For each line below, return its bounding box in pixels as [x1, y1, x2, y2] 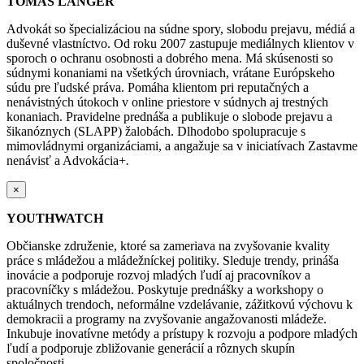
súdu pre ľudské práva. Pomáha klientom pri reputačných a [6, 80, 309, 94]
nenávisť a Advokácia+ [6, 153, 126, 167]
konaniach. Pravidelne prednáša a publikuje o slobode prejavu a [6, 109, 332, 123]
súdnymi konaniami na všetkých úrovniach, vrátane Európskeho [6, 65, 335, 80]
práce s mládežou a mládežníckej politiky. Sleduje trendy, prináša [6, 253, 339, 267]
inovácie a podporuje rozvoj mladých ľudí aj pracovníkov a [6, 267, 310, 282]
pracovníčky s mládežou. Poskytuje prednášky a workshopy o [6, 282, 323, 297]
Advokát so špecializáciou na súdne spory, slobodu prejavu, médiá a [6, 21, 355, 36]
